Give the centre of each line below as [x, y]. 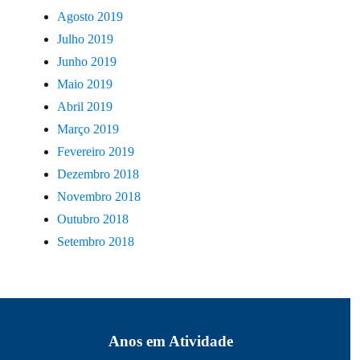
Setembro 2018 [96, 241]
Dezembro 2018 [98, 174]
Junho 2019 [87, 61]
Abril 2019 [85, 106]
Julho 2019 [86, 39]
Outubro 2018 [93, 219]
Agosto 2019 [90, 16]
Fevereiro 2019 [96, 151]
